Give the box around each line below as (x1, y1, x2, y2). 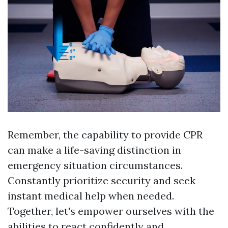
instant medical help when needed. (8, 189, 174, 203)
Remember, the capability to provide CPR (8, 128, 203, 141)
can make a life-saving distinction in (8, 144, 181, 157)
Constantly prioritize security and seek (8, 174, 195, 187)
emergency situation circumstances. (8, 159, 183, 172)
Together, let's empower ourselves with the (8, 205, 214, 218)
